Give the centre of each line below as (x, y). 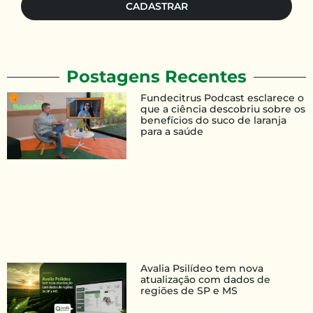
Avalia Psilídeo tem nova (202, 269)
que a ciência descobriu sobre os (223, 109)
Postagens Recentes (156, 77)
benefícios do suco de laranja (214, 121)
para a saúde (172, 132)
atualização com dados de (206, 280)
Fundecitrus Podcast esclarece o (223, 98)
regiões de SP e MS (189, 291)
